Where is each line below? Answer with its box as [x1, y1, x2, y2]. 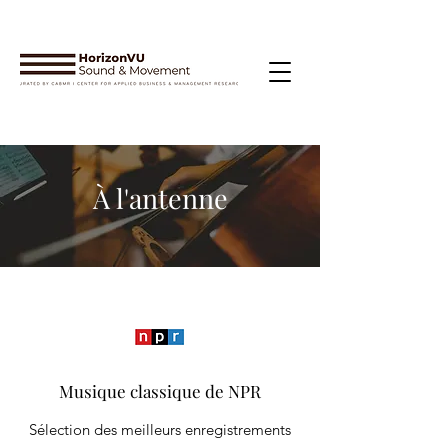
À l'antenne [92, 180, 228, 216]
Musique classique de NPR [59, 380, 261, 402]
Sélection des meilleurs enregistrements [29, 420, 291, 439]
